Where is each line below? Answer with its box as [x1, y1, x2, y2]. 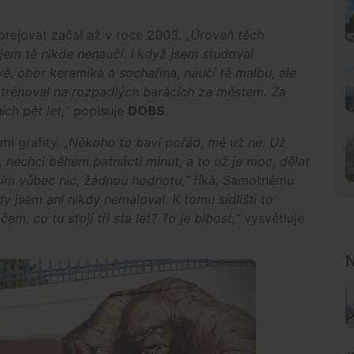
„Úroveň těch [182, 26, 264, 43]
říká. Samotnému [194, 171, 294, 188]
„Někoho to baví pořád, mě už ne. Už [64, 134, 286, 150]
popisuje [73, 102, 128, 119]
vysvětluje [240, 209, 304, 226]
